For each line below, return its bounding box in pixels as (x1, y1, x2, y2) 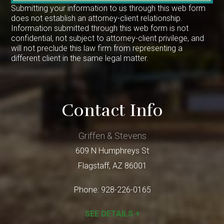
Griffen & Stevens (78, 130, 146, 141)
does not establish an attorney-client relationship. (11, 13, 183, 23)
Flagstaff (77, 160, 109, 170)
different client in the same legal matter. (11, 53, 149, 63)
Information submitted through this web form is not (11, 23, 189, 33)
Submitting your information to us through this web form (11, 3, 206, 13)
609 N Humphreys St (75, 145, 149, 155)
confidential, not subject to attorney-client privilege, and (11, 33, 204, 43)
